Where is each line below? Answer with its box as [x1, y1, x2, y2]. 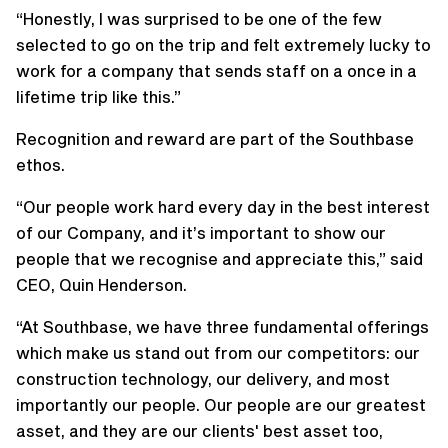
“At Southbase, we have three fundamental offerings [16, 316, 429, 336]
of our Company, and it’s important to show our [16, 222, 386, 242]
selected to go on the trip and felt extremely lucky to [16, 34, 431, 54]
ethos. [16, 154, 65, 174]
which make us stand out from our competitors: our [16, 342, 420, 362]
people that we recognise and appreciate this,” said [16, 248, 423, 268]
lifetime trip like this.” [16, 86, 181, 106]
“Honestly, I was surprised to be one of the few [16, 8, 382, 28]
